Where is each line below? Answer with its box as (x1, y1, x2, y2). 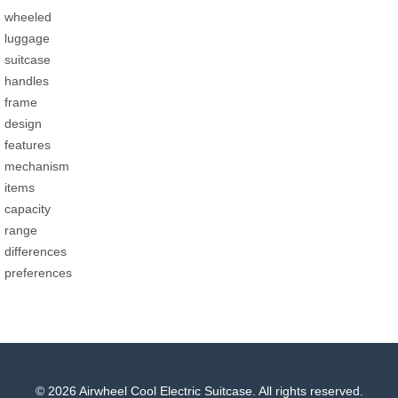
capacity (4, 201, 51, 216)
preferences (4, 265, 72, 280)
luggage (4, 30, 50, 45)
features (4, 137, 51, 152)
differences (4, 243, 67, 259)
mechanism (4, 158, 69, 173)
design (4, 115, 42, 131)
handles (4, 73, 49, 88)
